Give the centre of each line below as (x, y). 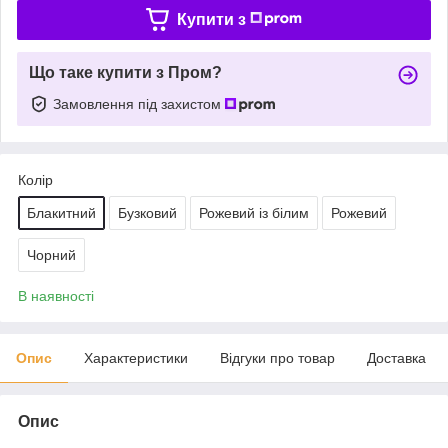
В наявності (56, 295)
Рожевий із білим (254, 212)
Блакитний (61, 212)
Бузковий (147, 212)
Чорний (51, 254)
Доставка (396, 357)
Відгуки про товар (277, 357)
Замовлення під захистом (139, 103)
